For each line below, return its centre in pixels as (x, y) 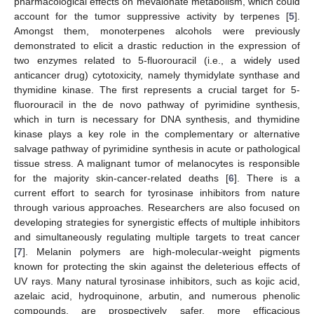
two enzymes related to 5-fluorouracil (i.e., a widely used (157, 60)
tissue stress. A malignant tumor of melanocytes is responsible (157, 163)
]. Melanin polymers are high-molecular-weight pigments (161, 251)
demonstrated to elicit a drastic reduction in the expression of (157, 45)
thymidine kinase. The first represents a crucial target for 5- (157, 89)
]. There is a (267, 178)
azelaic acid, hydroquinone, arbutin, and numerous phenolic (157, 295)
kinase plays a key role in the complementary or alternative (157, 134)
